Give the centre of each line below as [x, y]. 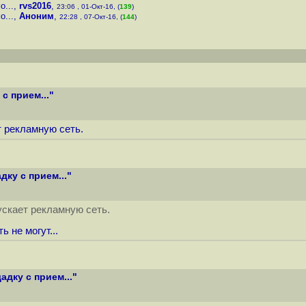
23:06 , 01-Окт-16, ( [88, 6]
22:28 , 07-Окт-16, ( [91, 17]
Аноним [37, 16]
